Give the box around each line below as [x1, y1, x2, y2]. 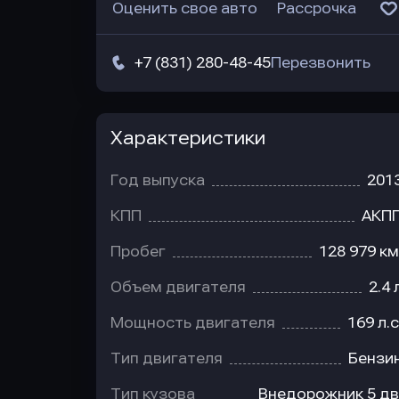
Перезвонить [271, 54, 370, 71]
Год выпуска [110, 172, 205, 189]
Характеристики [110, 127, 265, 149]
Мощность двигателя [110, 314, 275, 331]
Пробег [110, 243, 166, 260]
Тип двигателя [110, 350, 223, 367]
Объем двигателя [110, 279, 246, 296]
